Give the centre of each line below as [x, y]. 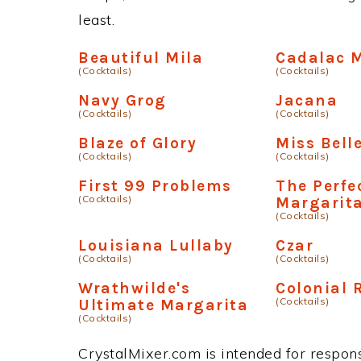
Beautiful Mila [141, 57]
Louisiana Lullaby [156, 245]
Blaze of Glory [137, 143]
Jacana [307, 100]
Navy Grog [122, 100]
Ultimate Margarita [163, 305]
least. [96, 19]
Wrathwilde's [134, 288]
